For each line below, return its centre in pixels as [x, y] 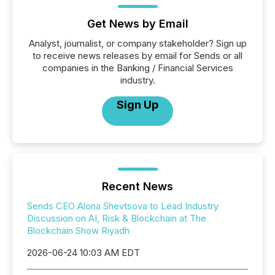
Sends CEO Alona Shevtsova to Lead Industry [123, 206]
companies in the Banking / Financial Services [137, 68]
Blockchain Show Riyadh [78, 231]
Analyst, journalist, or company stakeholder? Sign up [137, 44]
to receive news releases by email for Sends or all [137, 56]
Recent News [137, 187]
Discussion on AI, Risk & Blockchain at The [117, 219]
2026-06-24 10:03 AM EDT [83, 253]
